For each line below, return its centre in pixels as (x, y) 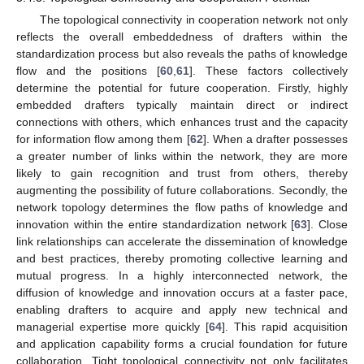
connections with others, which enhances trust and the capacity (182, 122)
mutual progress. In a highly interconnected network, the (182, 276)
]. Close (328, 225)
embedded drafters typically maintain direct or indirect (182, 105)
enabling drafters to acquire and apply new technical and (182, 310)
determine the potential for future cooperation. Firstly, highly (182, 88)
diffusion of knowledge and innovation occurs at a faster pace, (182, 293)
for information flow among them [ (103, 139)
